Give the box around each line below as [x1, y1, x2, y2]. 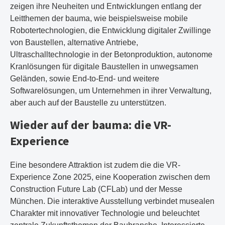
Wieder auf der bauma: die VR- [10, 117, 172, 133]
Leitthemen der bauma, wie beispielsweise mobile [10, 14, 188, 23]
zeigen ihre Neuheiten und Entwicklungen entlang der [10, 2, 201, 11]
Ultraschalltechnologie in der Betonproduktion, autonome [10, 50, 212, 59]
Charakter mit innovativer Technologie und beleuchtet [10, 209, 199, 217]
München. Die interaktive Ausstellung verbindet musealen [10, 197, 214, 205]
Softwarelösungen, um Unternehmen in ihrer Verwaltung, [10, 86, 211, 95]
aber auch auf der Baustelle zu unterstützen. [10, 98, 166, 107]
